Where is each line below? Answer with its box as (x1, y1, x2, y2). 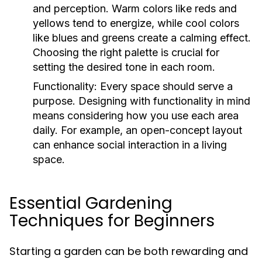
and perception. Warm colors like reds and (33, 2, 237, 15)
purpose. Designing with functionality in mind (33, 95, 250, 107)
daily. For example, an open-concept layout (33, 124, 242, 136)
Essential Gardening (9, 192, 173, 215)
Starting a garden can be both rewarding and (9, 244, 248, 258)
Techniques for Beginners (9, 209, 215, 232)
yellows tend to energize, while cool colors (33, 17, 239, 29)
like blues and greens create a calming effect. (33, 32, 251, 44)
